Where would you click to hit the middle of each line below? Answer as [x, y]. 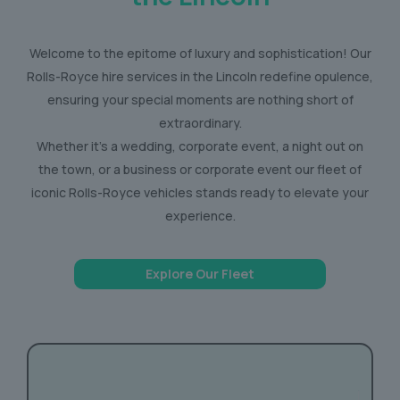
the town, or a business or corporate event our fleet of [200, 169]
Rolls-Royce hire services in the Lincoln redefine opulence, [200, 76]
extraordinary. [200, 123]
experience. [200, 216]
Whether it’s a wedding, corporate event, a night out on [200, 146]
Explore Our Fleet [200, 274]
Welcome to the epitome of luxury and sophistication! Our [200, 53]
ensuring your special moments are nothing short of [200, 100]
